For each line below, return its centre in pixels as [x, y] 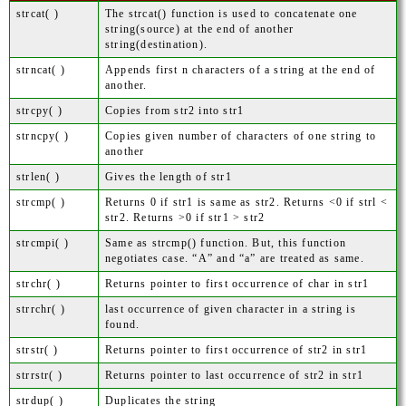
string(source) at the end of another [200, 29]
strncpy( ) [43, 136]
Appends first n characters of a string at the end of [241, 70]
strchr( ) [39, 284]
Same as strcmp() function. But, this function [226, 243]
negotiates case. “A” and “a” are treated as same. [235, 258]
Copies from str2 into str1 [175, 111]
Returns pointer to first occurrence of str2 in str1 [237, 350]
